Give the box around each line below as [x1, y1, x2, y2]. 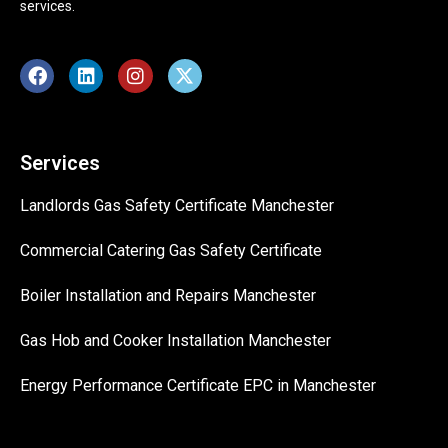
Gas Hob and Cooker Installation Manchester [20, 331, 331, 351]
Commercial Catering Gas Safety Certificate [20, 241, 322, 261]
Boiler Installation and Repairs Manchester [20, 286, 316, 306]
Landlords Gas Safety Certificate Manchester [20, 196, 334, 216]
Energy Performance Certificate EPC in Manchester [20, 376, 376, 396]
